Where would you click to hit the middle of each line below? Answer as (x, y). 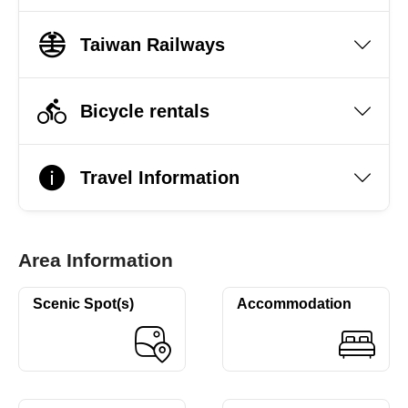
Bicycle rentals (145, 111)
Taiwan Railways (153, 44)
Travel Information (160, 177)
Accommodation (294, 304)
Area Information (96, 260)
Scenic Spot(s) (83, 304)
